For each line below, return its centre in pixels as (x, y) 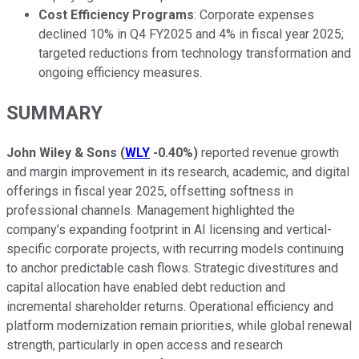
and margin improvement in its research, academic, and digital (178, 172)
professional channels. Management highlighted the (151, 211)
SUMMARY (54, 113)
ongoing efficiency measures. (120, 73)
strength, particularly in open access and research (145, 345)
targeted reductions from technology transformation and (195, 54)
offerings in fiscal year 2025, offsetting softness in (150, 192)
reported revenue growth (268, 153)
